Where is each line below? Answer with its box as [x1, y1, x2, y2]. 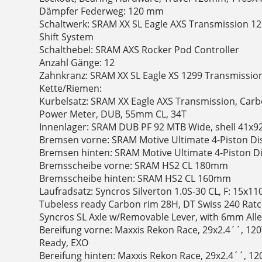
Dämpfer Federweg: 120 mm [39, 5, 164, 18]
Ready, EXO [39, 236, 89, 250]
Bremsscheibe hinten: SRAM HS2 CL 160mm [39, 172, 232, 185]
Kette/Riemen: [39, 82, 102, 95]
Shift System [39, 30, 94, 44]
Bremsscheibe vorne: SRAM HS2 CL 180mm [39, 159, 229, 173]
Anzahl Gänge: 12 [39, 56, 115, 70]
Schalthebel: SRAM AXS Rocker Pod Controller [39, 43, 240, 57]
